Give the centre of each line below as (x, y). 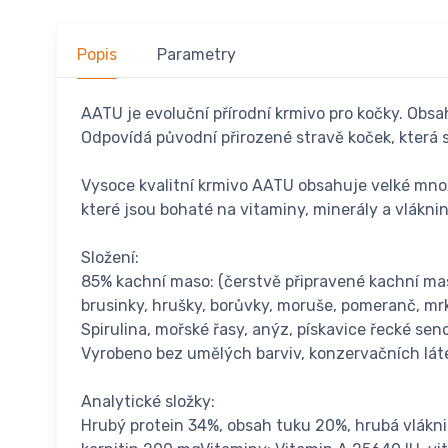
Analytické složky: (148, 401)
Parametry (196, 54)
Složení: (110, 257)
